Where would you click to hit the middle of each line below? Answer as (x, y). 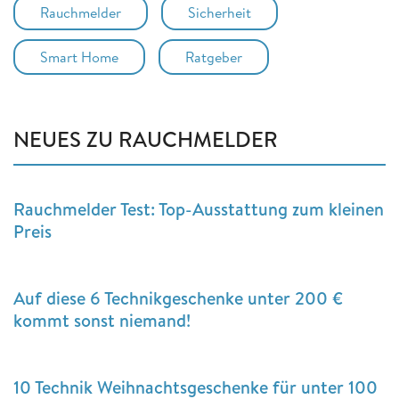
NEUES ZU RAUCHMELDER (146, 138)
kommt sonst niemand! (102, 320)
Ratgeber (214, 57)
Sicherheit (220, 12)
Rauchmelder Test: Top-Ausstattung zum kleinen (199, 208)
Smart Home (79, 57)
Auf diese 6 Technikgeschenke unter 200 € (178, 297)
